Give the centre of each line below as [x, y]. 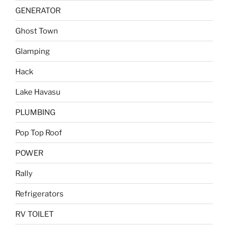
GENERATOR [38, 10]
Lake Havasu [38, 92]
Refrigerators [39, 194]
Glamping [33, 51]
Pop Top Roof [39, 133]
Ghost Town [37, 31]
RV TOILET [35, 214]
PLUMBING [35, 112]
